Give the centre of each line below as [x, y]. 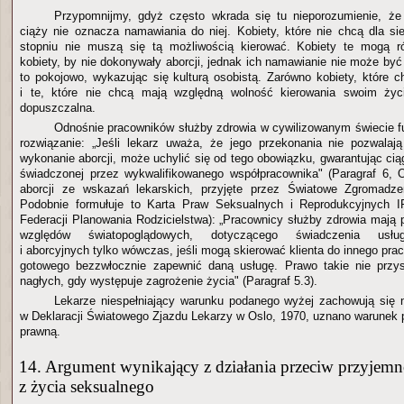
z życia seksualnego [87, 386]
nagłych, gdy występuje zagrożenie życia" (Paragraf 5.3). [169, 281]
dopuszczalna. [58, 108]
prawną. [40, 331]
